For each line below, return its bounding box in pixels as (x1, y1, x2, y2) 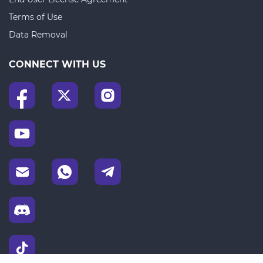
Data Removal (9, 29, 68, 41)
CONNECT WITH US (9, 59, 106, 70)
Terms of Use (9, 12, 62, 23)
